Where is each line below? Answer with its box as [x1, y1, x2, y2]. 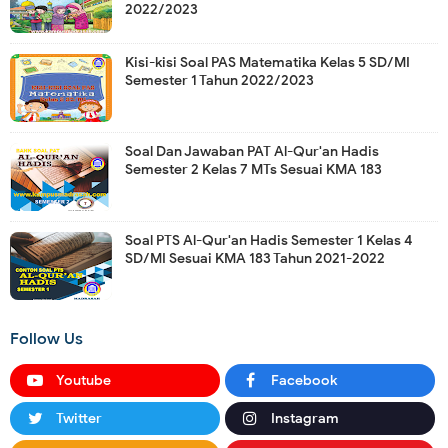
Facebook [270, 371, 337, 389]
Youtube [55, 371, 111, 389]
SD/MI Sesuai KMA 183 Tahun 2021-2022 [125, 249, 385, 267]
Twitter [55, 409, 102, 427]
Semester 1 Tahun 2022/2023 [125, 71, 314, 89]
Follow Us [10, 328, 83, 349]
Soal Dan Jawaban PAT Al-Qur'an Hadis [125, 142, 379, 160]
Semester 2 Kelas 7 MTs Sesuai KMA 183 [125, 160, 382, 178]
